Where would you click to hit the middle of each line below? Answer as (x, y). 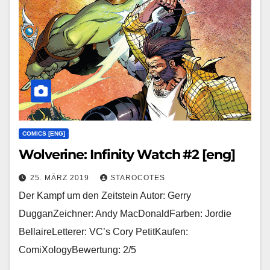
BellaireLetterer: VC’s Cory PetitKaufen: (103, 231)
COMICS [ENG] (44, 133)
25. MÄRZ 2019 (61, 177)
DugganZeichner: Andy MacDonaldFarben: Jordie (125, 213)
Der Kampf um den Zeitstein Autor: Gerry (105, 195)
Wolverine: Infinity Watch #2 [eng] (127, 154)
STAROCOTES (138, 177)
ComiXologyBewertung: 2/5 (77, 250)
